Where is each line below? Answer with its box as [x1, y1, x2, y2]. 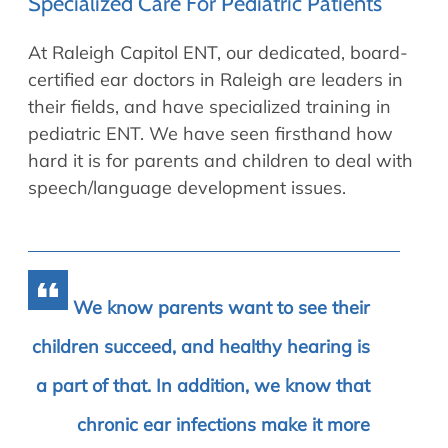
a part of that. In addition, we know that [36, 373, 370, 397]
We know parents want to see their [73, 295, 370, 319]
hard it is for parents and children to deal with [28, 148, 413, 172]
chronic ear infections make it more [77, 412, 370, 436]
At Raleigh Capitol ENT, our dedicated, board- [28, 40, 408, 64]
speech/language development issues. [28, 175, 346, 199]
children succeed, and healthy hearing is [32, 334, 370, 358]
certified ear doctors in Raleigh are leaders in [28, 67, 403, 91]
